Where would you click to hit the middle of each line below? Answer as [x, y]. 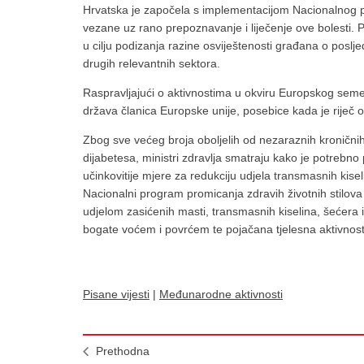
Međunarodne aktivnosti [221, 294]
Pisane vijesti [116, 294]
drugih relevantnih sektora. [152, 63]
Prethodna [123, 351]
